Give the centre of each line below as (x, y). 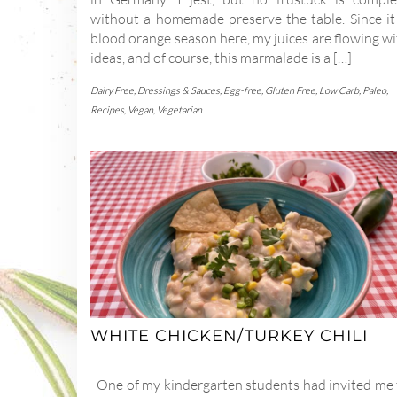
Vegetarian (179, 109)
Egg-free (242, 90)
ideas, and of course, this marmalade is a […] (221, 57)
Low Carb (339, 90)
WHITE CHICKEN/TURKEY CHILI (229, 336)
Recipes (107, 109)
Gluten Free (290, 90)
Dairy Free (112, 90)
